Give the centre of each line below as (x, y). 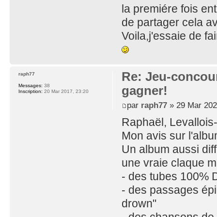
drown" (139, 203)
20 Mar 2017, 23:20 (66, 92)
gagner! (144, 91)
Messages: (31, 86)
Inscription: (31, 92)
